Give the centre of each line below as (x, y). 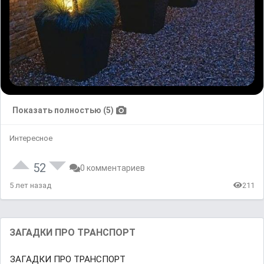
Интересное (31, 138)
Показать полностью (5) (63, 110)
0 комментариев (113, 168)
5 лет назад (30, 185)
